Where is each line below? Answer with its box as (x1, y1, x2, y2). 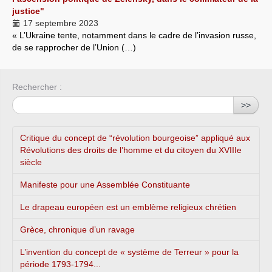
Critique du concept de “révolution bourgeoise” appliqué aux (20, 132, 250, 143)
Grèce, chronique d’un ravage (20, 224, 135, 234)
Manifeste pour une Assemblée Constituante (20, 179, 190, 189)
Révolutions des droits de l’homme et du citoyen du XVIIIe (20, 144, 242, 155)
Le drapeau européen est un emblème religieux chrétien (20, 202, 236, 212)
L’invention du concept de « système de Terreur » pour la (20, 246, 239, 257)
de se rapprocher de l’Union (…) (12, 42, 136, 52)
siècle (20, 157, 42, 167)
